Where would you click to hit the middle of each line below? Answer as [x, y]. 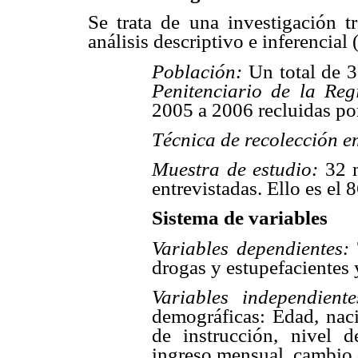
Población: [197, 71]
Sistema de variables [240, 218]
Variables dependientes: [251, 248]
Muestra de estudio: [239, 169]
